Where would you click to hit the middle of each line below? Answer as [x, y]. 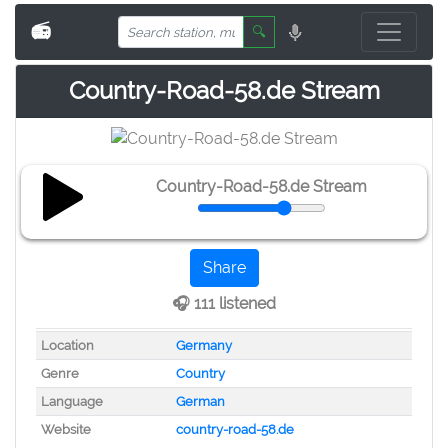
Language [71, 401]
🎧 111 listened [224, 303]
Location [67, 345]
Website [65, 429]
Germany [203, 345]
